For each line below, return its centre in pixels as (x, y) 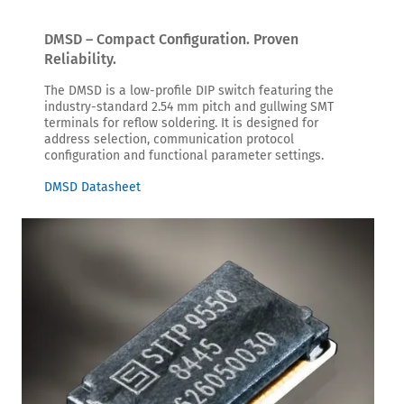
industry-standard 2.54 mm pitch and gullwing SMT (189, 106)
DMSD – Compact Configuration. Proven (171, 39)
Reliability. (80, 59)
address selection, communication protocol (169, 139)
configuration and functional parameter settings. (184, 155)
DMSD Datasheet (92, 187)
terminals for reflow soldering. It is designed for (181, 123)
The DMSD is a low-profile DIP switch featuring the (189, 90)
